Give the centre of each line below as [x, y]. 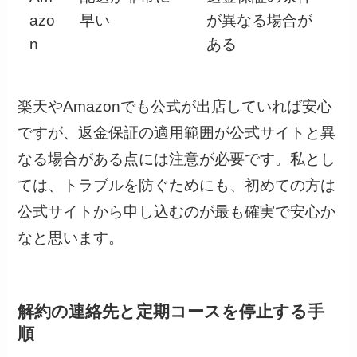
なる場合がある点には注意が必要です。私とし [177, 159]
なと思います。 [71, 238]
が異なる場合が [259, 20]
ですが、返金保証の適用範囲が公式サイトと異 [177, 133]
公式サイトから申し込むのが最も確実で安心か [177, 212]
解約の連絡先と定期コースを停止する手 [171, 312]
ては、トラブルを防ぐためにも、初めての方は [177, 186]
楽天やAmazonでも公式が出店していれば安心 [175, 107]
